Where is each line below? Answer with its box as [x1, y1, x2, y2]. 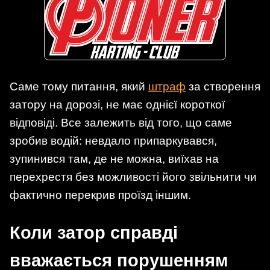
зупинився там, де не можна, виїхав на [10, 152, 219, 165]
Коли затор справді [10, 222, 178, 242]
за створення [186, 80, 260, 93]
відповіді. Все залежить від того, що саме [10, 116, 232, 129]
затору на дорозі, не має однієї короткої [10, 98, 225, 111]
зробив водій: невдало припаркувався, [10, 134, 217, 147]
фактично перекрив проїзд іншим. [10, 188, 191, 201]
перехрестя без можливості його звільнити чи [10, 170, 257, 183]
